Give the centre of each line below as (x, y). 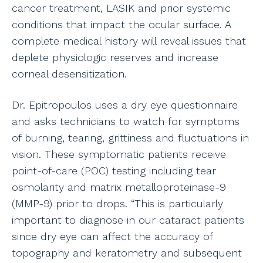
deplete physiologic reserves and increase (115, 58)
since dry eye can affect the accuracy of (112, 237)
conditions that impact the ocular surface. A (121, 25)
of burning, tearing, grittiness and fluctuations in (130, 138)
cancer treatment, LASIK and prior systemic (121, 8)
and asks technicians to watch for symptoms (126, 122)
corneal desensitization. (69, 74)
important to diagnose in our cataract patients (128, 220)
